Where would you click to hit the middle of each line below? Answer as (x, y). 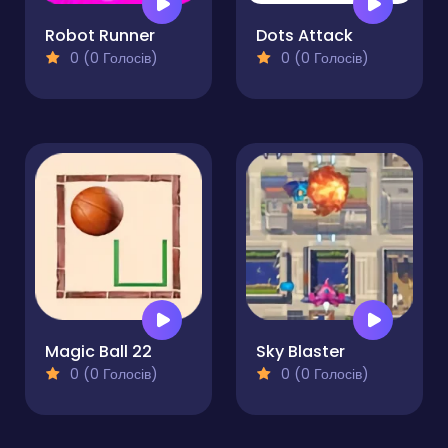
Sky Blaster (300, 352)
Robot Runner (100, 36)
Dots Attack (304, 36)
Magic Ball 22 (98, 352)
